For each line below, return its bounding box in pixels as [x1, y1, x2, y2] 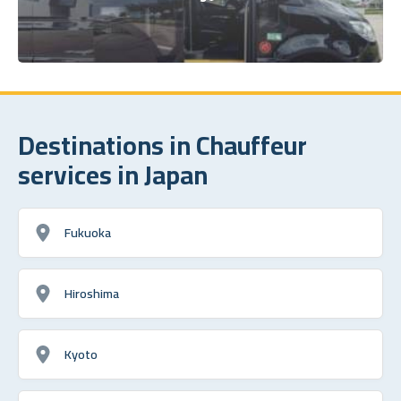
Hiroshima [64, 280, 119, 305]
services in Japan [18, 149, 208, 199]
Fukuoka [64, 219, 111, 244]
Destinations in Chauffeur [18, 120, 307, 169]
